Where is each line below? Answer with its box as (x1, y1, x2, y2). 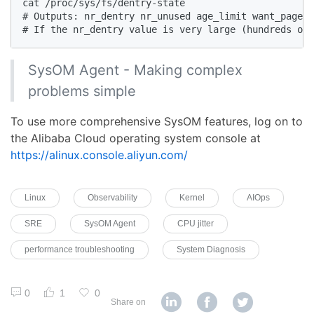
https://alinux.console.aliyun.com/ (11, 148, 188, 163)
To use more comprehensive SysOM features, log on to (11, 114, 303, 129)
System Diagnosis (177, 245, 245, 255)
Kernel (179, 193, 205, 203)
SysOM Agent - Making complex (28, 62, 243, 79)
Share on (111, 297, 146, 308)
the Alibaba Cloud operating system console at (11, 131, 261, 146)
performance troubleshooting (25, 245, 135, 255)
